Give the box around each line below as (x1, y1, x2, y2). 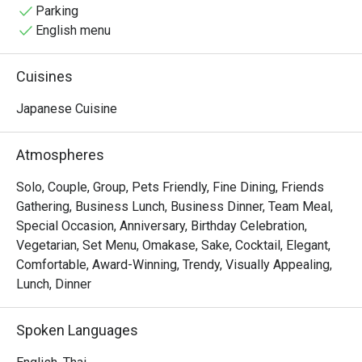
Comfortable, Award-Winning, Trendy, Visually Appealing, (16, 257, 332, 272)
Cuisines (16, 68, 73, 85)
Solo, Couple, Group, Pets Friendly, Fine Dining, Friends (16, 179, 324, 195)
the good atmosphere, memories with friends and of (16, 2, 309, 18)
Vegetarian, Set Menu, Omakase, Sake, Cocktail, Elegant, (16, 238, 330, 253)
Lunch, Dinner (16, 276, 91, 292)
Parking (36, 3, 78, 19)
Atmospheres (16, 146, 104, 163)
